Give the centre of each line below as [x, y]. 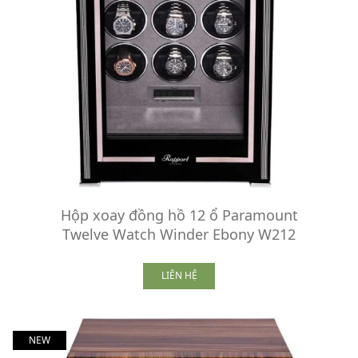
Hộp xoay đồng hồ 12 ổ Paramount [179, 215]
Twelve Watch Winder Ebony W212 [179, 234]
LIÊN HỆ [179, 276]
